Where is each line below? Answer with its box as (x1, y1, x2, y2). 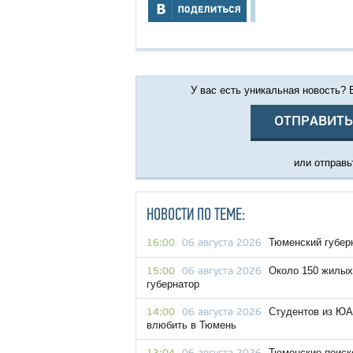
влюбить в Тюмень (147, 319, 236, 331)
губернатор (147, 278, 199, 290)
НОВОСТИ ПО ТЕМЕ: (147, 206, 245, 225)
